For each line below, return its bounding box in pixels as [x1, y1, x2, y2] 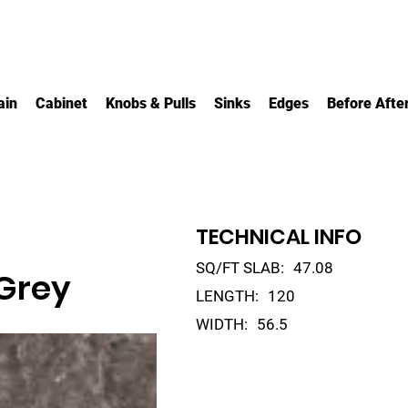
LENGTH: [195, 286, 259, 305]
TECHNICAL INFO [195, 221, 362, 251]
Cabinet [35, 94, 87, 112]
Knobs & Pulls [105, 94, 196, 112]
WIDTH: [195, 314, 248, 333]
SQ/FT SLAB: [195, 258, 284, 277]
